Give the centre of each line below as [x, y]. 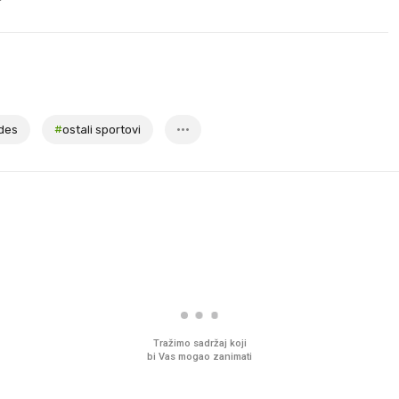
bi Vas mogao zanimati [199, 357]
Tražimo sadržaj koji [199, 343]
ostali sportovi [102, 130]
